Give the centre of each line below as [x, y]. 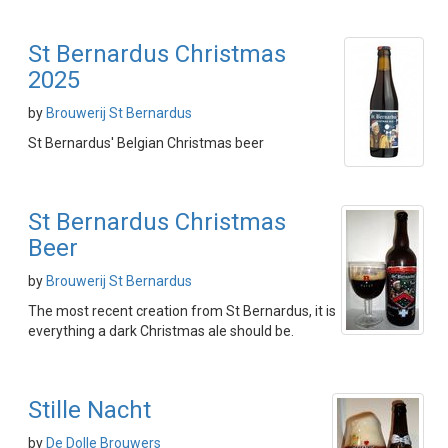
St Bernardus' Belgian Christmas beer [146, 143]
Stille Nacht [89, 410]
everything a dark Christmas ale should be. [161, 331]
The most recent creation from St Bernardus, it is [182, 311]
